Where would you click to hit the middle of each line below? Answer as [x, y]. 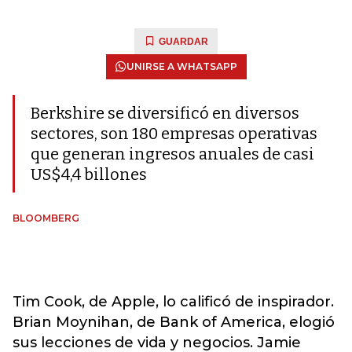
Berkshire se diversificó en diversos [165, 113]
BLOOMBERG [46, 218]
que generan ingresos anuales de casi [172, 154]
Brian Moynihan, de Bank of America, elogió [174, 322]
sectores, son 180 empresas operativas [174, 134]
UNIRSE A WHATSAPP [181, 66]
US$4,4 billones [89, 174]
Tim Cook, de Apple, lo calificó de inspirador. [173, 302]
